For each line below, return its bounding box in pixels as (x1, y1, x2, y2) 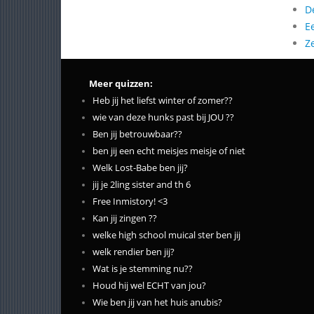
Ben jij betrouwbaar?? (93, 128, 182, 140)
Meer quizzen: (89, 78, 153, 90)
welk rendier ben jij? (93, 246, 175, 258)
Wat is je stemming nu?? (93, 263, 193, 275)
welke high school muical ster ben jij (93, 229, 240, 241)
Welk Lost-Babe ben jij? (93, 162, 188, 174)
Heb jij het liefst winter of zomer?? (93, 95, 233, 107)
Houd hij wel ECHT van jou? (93, 280, 206, 292)
